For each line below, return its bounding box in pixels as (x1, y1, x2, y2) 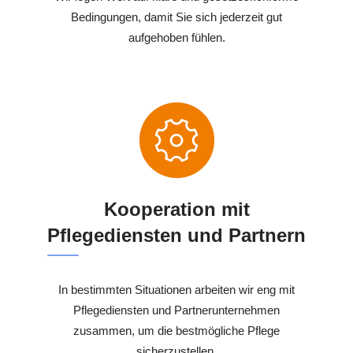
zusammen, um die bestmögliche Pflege (73, 324, 280, 338)
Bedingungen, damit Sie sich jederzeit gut (71, 10, 282, 24)
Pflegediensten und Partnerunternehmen (73, 303, 280, 318)
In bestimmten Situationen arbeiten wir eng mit (58, 283, 295, 297)
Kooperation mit (103, 199, 250, 221)
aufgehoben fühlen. (128, 31, 225, 45)
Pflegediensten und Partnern (47, 225, 306, 247)
